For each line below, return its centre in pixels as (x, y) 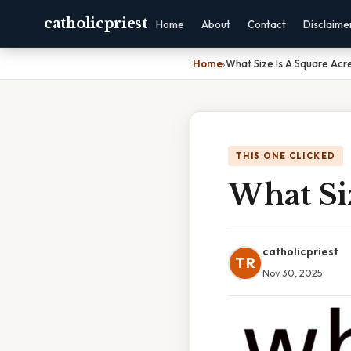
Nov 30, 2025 (293, 273)
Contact (266, 24)
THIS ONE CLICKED (286, 156)
